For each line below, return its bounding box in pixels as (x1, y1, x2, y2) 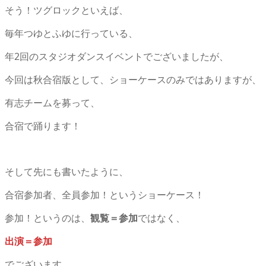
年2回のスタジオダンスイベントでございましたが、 (5, 49, 229, 63)
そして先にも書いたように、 (5, 164, 128, 178)
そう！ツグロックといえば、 (5, 3, 128, 17)
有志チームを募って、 (5, 96, 100, 109)
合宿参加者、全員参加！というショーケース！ (5, 188, 204, 201)
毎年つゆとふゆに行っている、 (5, 26, 138, 40)
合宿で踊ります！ (5, 119, 81, 132)
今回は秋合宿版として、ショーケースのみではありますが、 (5, 72, 261, 86)
